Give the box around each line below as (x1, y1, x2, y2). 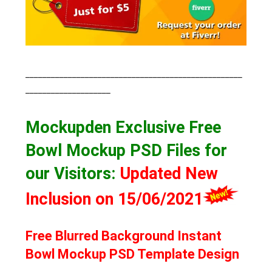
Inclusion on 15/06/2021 (25, 189, 203, 209)
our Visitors (25, 163, 112, 183)
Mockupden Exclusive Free (25, 117, 222, 137)
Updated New (120, 163, 219, 183)
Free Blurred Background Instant (25, 228, 222, 243)
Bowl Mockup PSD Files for (25, 140, 228, 160)
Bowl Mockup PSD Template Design (25, 246, 240, 262)
